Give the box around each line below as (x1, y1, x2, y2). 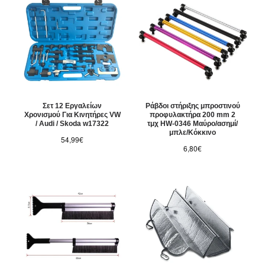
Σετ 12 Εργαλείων (42, 102, 102, 111)
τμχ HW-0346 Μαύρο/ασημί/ (147, 119, 238, 128)
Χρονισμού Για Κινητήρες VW (24, 111, 121, 119)
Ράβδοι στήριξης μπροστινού (145, 102, 240, 111)
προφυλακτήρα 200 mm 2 (150, 111, 236, 119)
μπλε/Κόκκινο (169, 128, 216, 137)
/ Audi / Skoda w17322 (35, 119, 109, 128)
